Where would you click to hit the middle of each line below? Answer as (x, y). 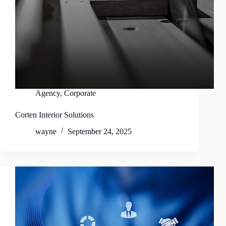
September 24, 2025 (100, 132)
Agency (48, 93)
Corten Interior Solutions (54, 115)
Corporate (80, 93)
